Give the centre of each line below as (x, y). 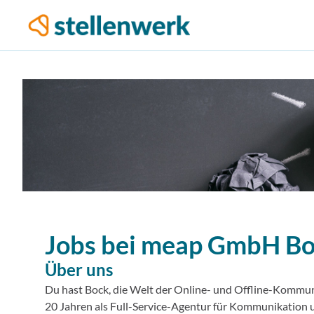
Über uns (79, 269)
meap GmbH (213, 245)
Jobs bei (90, 245)
